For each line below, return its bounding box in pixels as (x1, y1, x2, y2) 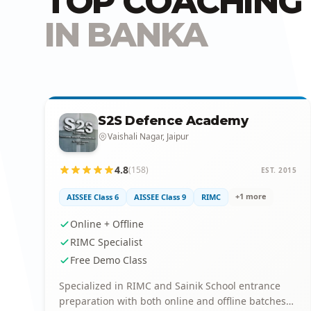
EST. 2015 (260, 165, 296, 175)
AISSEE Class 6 (67, 192, 119, 202)
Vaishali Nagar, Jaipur (108, 131, 189, 142)
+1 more (235, 191, 267, 201)
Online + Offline (70, 217, 144, 230)
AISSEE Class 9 (134, 192, 186, 202)
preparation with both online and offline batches (59, 294, 286, 308)
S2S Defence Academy (98, 113, 249, 128)
